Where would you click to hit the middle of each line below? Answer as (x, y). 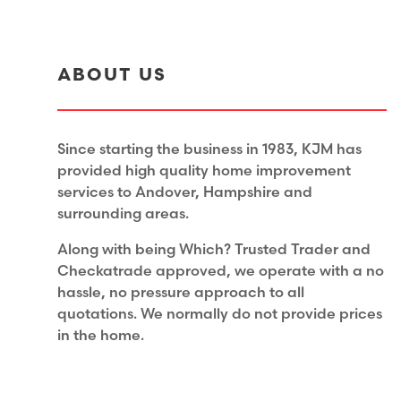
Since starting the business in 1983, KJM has (209, 150)
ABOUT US (112, 75)
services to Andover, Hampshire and (185, 193)
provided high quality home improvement (204, 171)
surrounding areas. (123, 214)
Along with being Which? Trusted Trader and (214, 250)
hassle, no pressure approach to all (181, 293)
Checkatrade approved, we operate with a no (221, 272)
